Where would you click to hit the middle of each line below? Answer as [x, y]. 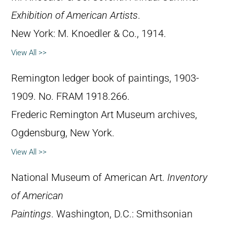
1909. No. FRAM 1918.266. [70, 97]
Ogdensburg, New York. [63, 133]
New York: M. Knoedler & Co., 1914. [89, 34]
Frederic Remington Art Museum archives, [104, 115]
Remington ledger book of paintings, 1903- [105, 79]
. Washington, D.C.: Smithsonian [122, 214]
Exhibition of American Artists [74, 16]
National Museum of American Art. [89, 178]
